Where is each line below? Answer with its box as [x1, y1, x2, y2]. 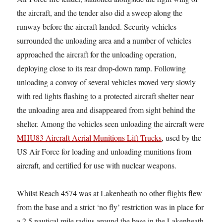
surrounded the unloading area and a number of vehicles [17, 35, 192, 46]
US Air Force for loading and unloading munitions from [17, 146, 192, 157]
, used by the [162, 132, 202, 143]
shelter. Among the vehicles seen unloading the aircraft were [17, 118, 205, 129]
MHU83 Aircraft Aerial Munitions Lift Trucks [17, 132, 162, 143]
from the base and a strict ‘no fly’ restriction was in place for [17, 201, 204, 212]
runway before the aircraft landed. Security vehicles [17, 21, 177, 32]
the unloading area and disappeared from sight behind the [17, 104, 196, 115]
